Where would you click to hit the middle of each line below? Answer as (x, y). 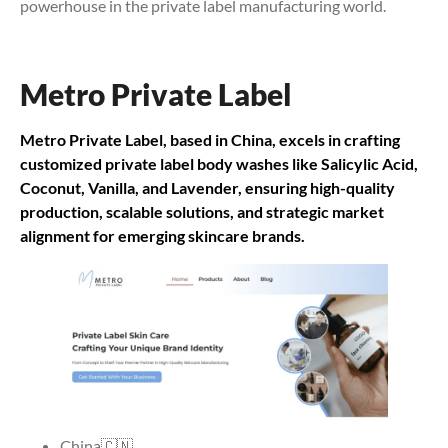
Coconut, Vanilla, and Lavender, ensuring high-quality (207, 188)
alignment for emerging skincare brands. (162, 236)
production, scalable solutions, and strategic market (202, 212)
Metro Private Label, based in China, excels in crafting (210, 140)
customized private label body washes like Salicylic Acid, (219, 164)
